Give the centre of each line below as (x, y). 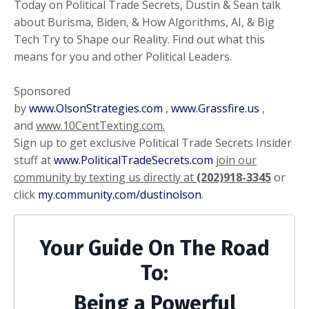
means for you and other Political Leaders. (123, 56)
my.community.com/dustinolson (120, 194)
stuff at (34, 160)
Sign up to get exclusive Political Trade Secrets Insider (153, 142)
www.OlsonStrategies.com (96, 108)
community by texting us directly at (105, 177)
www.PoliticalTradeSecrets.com (133, 160)
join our (236, 160)
